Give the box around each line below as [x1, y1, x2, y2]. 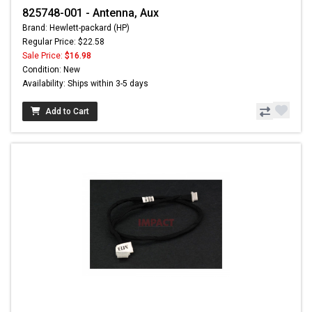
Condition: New [22, 65, 80, 75]
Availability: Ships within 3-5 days [22, 79, 148, 89]
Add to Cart [45, 107, 89, 117]
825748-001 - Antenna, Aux [22, 6, 159, 20]
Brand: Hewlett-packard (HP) [22, 23, 130, 33]
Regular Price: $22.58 [22, 37, 104, 47]
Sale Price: [22, 51, 65, 61]
